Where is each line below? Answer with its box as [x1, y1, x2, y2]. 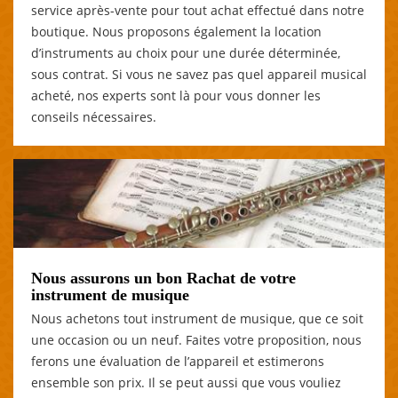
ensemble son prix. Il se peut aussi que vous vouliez [31, 373, 341, 391]
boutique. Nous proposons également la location [31, 22, 322, 40]
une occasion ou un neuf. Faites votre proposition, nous [31, 330, 362, 348]
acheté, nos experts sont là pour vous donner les [31, 86, 321, 104]
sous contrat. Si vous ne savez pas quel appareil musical [31, 65, 367, 83]
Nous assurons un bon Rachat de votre [31, 268, 296, 287]
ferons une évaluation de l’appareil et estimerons [31, 352, 324, 370]
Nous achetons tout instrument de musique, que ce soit [31, 309, 363, 327]
